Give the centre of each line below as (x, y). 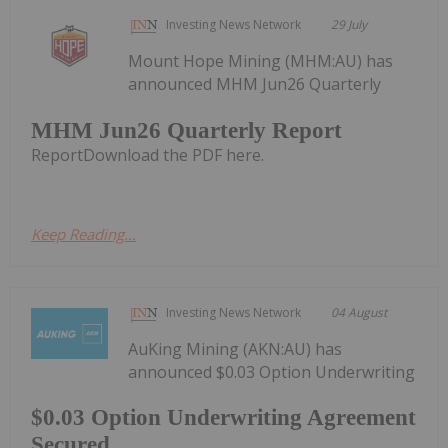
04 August (359, 312)
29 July (349, 25)
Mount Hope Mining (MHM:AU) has (261, 61)
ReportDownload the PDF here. (147, 154)
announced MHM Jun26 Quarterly (255, 84)
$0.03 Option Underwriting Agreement (223, 418)
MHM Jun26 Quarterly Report (186, 130)
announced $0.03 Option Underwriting (272, 371)
